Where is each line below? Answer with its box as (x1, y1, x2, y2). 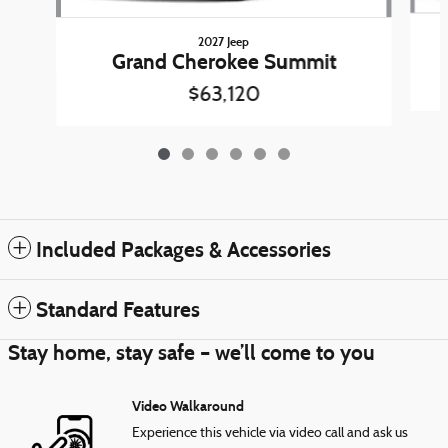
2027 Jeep (198, 34, 250, 50)
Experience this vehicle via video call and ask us (132, 426, 408, 442)
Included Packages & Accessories (36, 237, 331, 264)
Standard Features (36, 297, 200, 324)
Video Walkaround (132, 398, 244, 416)
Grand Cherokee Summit (111, 49, 336, 76)
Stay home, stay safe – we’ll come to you (8, 340, 375, 367)
